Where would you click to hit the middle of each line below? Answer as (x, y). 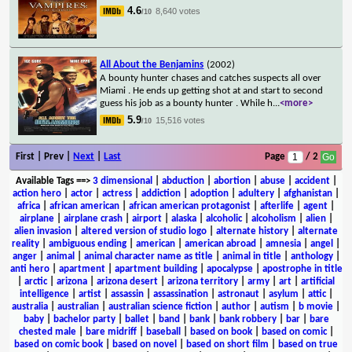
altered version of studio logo (144, 231)
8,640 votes (178, 11)
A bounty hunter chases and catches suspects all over (211, 78)
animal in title (251, 256)
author (236, 306)
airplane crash (93, 218)
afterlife (277, 206)
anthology (312, 256)
